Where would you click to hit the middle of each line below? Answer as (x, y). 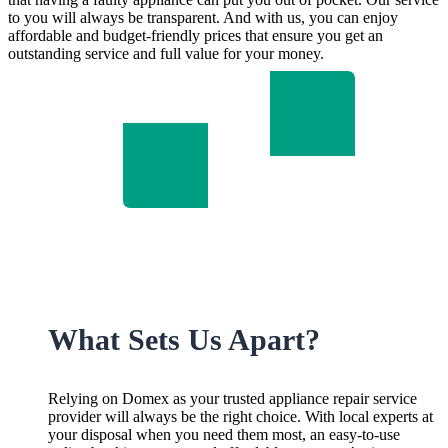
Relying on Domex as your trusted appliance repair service (232, 399)
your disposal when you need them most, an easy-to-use (224, 435)
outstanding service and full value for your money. (166, 53)
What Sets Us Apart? (184, 340)
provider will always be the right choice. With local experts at (240, 417)
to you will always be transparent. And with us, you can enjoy (203, 17)
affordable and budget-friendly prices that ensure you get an (195, 35)
